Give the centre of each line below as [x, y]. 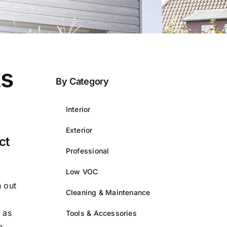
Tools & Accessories [101, 213]
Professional [87, 150]
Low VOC [82, 171]
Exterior [79, 130]
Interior [78, 109]
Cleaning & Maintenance [108, 192]
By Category [82, 81]
